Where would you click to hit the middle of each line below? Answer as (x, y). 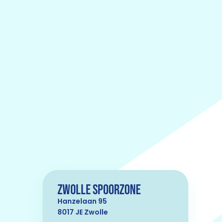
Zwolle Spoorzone (99, 190)
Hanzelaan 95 (82, 201)
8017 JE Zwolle (83, 212)
